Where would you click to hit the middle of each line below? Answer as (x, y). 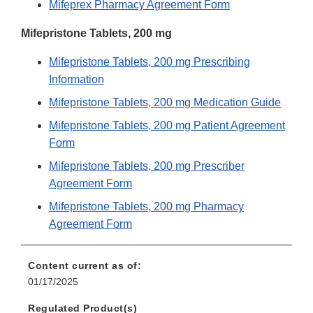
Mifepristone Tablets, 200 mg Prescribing (150, 62)
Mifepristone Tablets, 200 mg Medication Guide (165, 103)
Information (77, 80)
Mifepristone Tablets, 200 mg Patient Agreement (167, 126)
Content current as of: (85, 266)
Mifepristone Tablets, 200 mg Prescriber (147, 166)
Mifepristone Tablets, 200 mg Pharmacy (146, 207)
